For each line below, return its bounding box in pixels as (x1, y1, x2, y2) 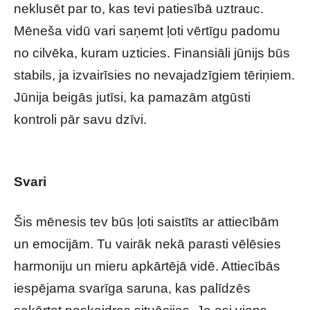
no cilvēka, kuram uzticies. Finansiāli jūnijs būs (14, 46, 290, 60)
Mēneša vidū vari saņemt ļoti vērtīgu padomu (14, 24, 280, 38)
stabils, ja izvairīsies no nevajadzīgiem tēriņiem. (14, 68, 295, 82)
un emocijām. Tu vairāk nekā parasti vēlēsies (14, 237, 281, 251)
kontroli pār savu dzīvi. (14, 112, 150, 127)
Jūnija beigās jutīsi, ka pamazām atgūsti (14, 90, 250, 104)
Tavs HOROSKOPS (150, 112, 268, 127)
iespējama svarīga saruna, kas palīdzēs (14, 281, 250, 295)
